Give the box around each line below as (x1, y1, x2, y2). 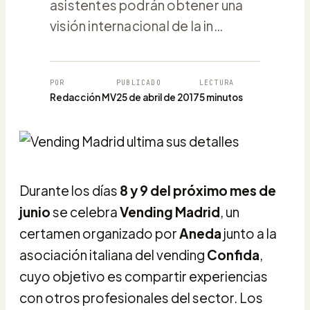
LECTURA (199, 77, 235, 87)
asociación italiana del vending (19, 246, 207, 263)
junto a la (224, 224, 277, 241)
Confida (207, 246, 259, 263)
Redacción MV (50, 91, 116, 103)
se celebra (51, 203, 120, 220)
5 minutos (199, 91, 243, 103)
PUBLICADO (116, 77, 161, 87)
